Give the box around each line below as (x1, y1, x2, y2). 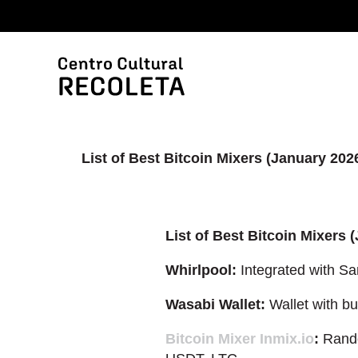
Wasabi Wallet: (165, 296, 265, 312)
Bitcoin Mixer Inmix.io (165, 331, 314, 347)
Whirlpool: (165, 262, 237, 278)
